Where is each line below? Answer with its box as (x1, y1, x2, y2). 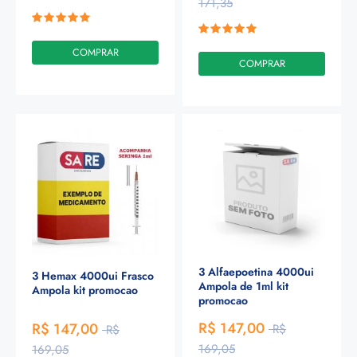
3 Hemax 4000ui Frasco (32, 268, 154, 284)
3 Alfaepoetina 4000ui (198, 263, 314, 280)
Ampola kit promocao (32, 282, 138, 299)
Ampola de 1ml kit (198, 277, 288, 294)
